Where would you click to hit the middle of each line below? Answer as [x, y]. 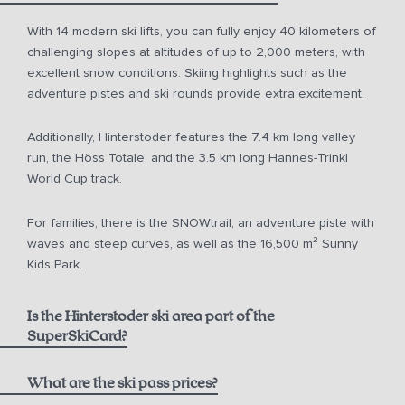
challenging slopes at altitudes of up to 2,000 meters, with [196, 52]
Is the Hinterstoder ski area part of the [151, 317]
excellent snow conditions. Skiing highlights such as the [187, 72]
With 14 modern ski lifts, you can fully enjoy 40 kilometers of [202, 31]
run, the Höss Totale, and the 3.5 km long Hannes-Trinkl [188, 158]
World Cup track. [75, 179]
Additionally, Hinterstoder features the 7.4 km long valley [191, 137]
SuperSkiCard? [77, 337]
